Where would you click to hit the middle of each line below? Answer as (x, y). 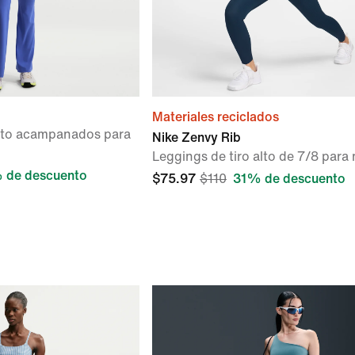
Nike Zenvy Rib (197, 137)
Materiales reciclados (216, 117)
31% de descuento (289, 179)
